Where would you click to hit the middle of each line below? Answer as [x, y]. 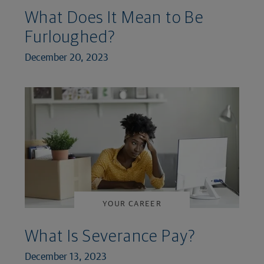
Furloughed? [70, 38]
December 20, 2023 [67, 57]
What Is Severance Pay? [110, 237]
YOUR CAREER [132, 203]
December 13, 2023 [66, 256]
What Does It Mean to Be [114, 19]
